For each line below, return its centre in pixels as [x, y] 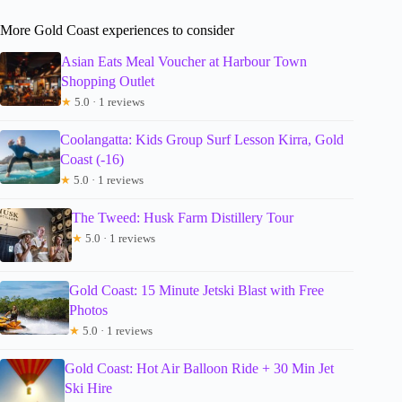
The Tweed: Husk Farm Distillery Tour [183, 218]
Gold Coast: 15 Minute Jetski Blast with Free [196, 291]
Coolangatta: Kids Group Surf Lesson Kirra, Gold [201, 140]
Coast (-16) [92, 160]
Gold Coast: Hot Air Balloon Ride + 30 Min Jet [200, 369]
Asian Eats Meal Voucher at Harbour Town [184, 62]
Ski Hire [89, 389]
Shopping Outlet [108, 82]
